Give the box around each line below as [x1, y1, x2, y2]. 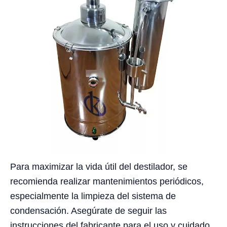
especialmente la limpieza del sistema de [10, 191, 176, 202]
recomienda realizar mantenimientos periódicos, [10, 176, 204, 187]
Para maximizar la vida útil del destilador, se [10, 162, 187, 172]
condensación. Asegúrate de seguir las [10, 206, 167, 216]
